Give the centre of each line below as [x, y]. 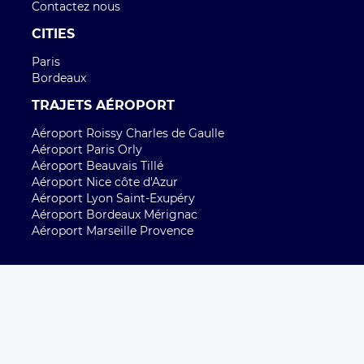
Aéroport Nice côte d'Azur [105, 182]
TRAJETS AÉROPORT [103, 106]
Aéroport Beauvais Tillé [97, 166]
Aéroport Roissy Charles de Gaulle [128, 134]
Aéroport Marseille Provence [113, 231]
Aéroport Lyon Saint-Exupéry [113, 199]
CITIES [53, 34]
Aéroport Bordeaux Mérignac [115, 215]
